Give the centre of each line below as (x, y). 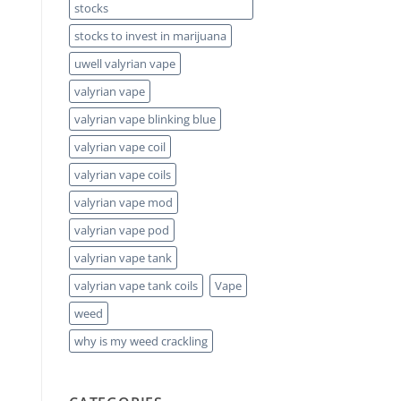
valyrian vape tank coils (136, 286)
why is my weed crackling (141, 341)
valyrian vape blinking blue (145, 119)
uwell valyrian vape (125, 64)
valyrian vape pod (122, 230)
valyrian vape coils (123, 175)
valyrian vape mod (124, 203)
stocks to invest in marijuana (150, 36)
